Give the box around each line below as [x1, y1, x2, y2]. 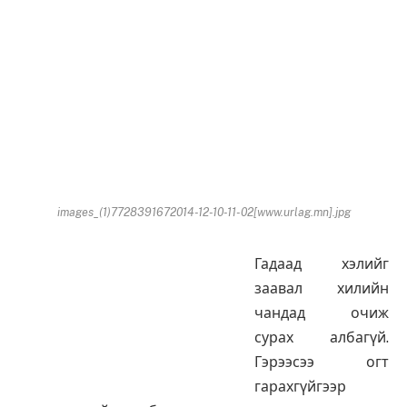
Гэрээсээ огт [254, 352, 389, 371]
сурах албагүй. [254, 328, 389, 346]
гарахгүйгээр [254, 377, 346, 395]
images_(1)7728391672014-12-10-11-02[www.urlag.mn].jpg [56, 204, 351, 219]
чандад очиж [254, 303, 389, 322]
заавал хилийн [254, 279, 389, 297]
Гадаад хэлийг [254, 254, 389, 273]
